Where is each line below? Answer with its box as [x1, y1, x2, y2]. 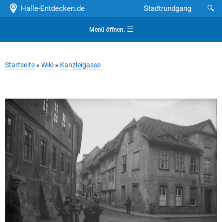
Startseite [5, 61, 35, 69]
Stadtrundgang [144, 4, 191, 13]
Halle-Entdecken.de [16, 4, 85, 13]
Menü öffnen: [89, 26, 125, 33]
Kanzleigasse [60, 61, 101, 69]
